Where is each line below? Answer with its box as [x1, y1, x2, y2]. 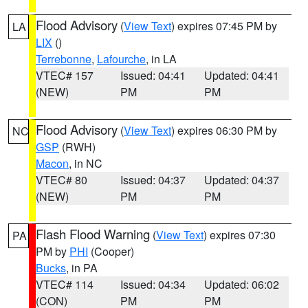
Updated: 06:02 [204, 276, 280, 292]
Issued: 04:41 [120, 67, 186, 83]
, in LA [146, 51, 177, 67]
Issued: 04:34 [120, 276, 186, 292]
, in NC [69, 155, 102, 171]
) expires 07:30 [203, 227, 276, 243]
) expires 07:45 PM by [171, 18, 277, 34]
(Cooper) [88, 243, 134, 259]
